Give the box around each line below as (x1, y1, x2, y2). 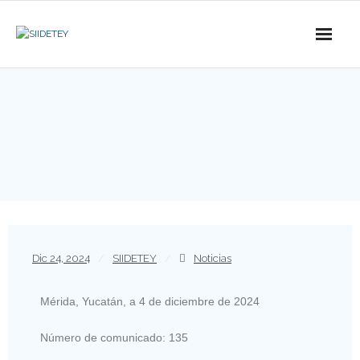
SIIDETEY (112, 252, 157, 264)
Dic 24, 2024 (32, 252, 90, 264)
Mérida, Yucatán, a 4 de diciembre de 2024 (40, 295, 260, 308)
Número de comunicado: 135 (40, 331, 188, 344)
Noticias (194, 252, 231, 264)
